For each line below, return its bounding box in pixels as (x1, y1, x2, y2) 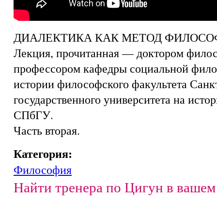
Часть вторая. (14, 122, 80, 138)
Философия (14, 161, 72, 177)
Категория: (14, 144, 76, 162)
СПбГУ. (14, 107, 53, 123)
